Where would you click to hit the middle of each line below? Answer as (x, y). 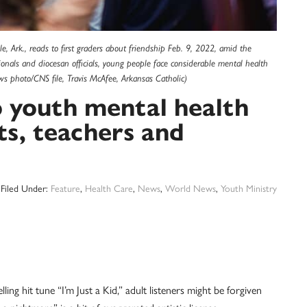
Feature (65, 188)
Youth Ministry (249, 188)
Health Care (109, 188)
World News (191, 188)
